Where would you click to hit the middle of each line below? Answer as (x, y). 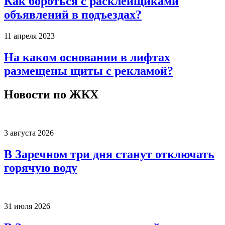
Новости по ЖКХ (51, 95)
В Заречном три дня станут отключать (109, 154)
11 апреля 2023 (29, 36)
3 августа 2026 (29, 133)
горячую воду (41, 167)
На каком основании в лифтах (87, 58)
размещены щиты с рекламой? (89, 71)
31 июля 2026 (27, 206)
